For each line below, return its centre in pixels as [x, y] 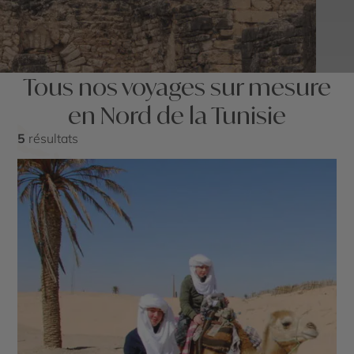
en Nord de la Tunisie [177, 115]
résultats [52, 138]
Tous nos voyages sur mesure [177, 87]
